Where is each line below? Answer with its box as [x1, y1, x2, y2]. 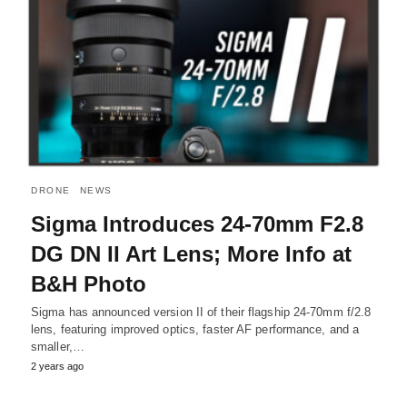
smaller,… [31, 340, 84, 354]
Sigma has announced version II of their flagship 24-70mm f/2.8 [31, 305, 372, 320]
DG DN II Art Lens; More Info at [31, 242, 352, 267]
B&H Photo [31, 272, 146, 297]
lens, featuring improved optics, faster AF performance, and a [31, 323, 360, 337]
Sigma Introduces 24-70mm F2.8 [31, 212, 363, 237]
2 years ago [31, 361, 84, 372]
